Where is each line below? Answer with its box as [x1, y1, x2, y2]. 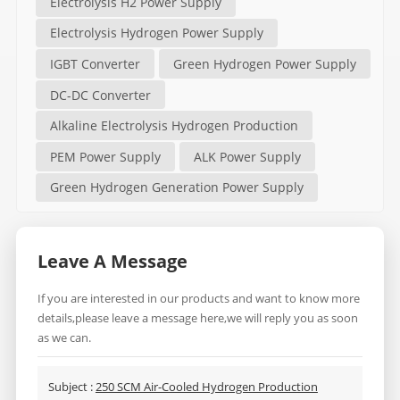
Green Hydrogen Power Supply [172, 54, 356, 72]
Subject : [47, 379, 96, 396]
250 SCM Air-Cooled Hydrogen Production [95, 379, 318, 396]
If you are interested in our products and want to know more [37, 290, 360, 307]
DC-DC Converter [49, 86, 151, 104]
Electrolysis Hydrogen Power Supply [49, 24, 263, 42]
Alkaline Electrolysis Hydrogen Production [49, 117, 298, 135]
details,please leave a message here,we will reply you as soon [37, 310, 358, 327]
